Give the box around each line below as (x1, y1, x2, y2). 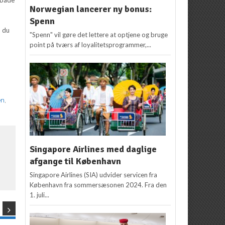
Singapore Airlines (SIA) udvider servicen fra (30, 171, 158, 179)
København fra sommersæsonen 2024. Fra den (30, 181, 167, 189)
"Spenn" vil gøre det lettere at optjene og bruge (30, 31, 168, 39)
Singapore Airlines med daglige (30, 144, 157, 155)
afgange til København (30, 156, 122, 167)
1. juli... (30, 191, 50, 199)
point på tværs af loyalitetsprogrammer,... (30, 41, 152, 49)
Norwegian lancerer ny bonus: (30, 4, 152, 15)
